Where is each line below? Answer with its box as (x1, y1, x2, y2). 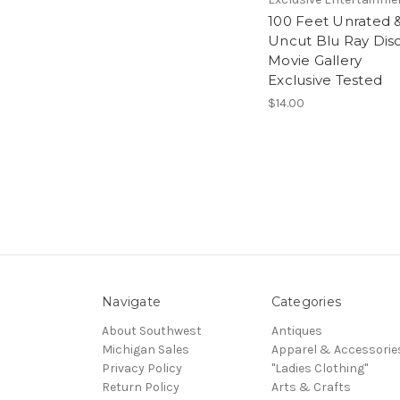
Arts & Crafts (271, 379, 351, 395)
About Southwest (102, 322, 202, 338)
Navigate (102, 293, 161, 310)
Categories (271, 293, 341, 310)
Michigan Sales (102, 341, 189, 357)
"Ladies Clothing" (271, 360, 368, 376)
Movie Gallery (268, 51, 362, 69)
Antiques (271, 322, 322, 338)
